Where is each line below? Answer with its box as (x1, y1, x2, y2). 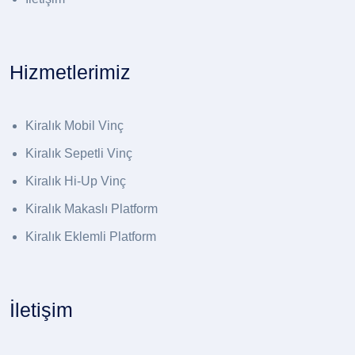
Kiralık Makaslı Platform (25, 202, 158, 216)
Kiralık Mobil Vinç (25, 119, 124, 133)
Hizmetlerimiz (10, 61, 131, 84)
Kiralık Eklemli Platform (25, 230, 156, 244)
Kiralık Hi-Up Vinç (25, 174, 126, 189)
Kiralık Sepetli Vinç (25, 147, 132, 161)
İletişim (10, 299, 73, 322)
